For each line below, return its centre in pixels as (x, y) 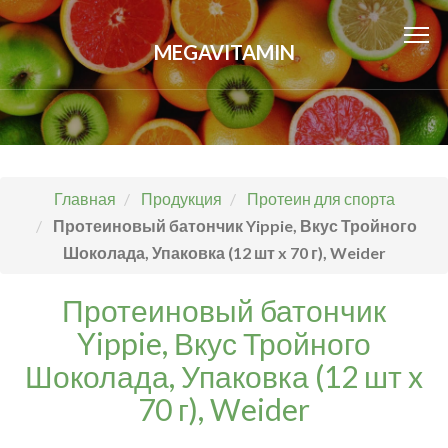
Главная (84, 198)
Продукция (181, 198)
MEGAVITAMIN (224, 52)
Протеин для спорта (320, 198)
